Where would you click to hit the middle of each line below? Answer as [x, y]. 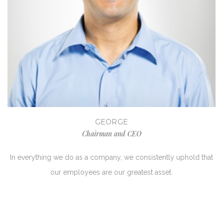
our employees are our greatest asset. [111, 172]
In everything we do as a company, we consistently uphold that [111, 157]
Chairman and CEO [111, 134]
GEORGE [111, 122]
